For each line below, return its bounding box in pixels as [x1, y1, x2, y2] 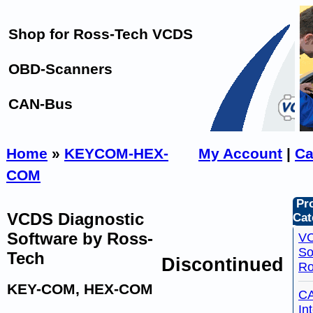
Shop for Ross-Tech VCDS [8, 26, 193, 43]
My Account [198, 145, 282, 162]
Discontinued [161, 254, 284, 275]
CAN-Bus [8, 96, 73, 112]
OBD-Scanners [8, 61, 112, 78]
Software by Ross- [7, 229, 153, 249]
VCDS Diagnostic [7, 210, 144, 229]
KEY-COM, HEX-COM [7, 280, 153, 298]
